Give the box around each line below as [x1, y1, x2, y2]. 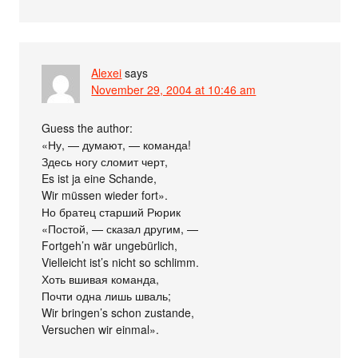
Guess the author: [42, 120, 133, 137]
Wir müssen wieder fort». [42, 187, 169, 204]
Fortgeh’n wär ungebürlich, [42, 237, 178, 254]
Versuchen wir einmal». [42, 321, 160, 338]
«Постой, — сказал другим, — [42, 221, 199, 237]
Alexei [91, 65, 122, 82]
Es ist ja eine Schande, [42, 170, 157, 187]
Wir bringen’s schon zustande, [42, 304, 195, 321]
